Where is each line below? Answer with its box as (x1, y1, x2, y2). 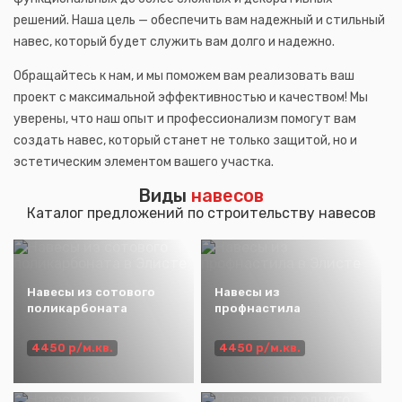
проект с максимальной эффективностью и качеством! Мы (13, 89, 368, 105)
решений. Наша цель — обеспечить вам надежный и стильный (13, 12, 385, 28)
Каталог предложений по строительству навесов (26, 204, 376, 222)
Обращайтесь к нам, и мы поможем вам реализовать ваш (13, 67, 354, 83)
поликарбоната (27, 301, 127, 315)
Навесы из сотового (27, 284, 155, 299)
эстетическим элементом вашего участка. (13, 153, 274, 170)
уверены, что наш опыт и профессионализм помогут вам (13, 110, 356, 127)
